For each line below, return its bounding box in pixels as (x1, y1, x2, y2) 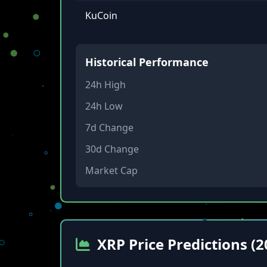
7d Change (85, 121, 133, 134)
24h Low (85, 100, 123, 113)
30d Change (85, 142, 139, 156)
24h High (85, 78, 126, 91)
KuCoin (85, 9, 117, 22)
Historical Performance (85, 55, 209, 69)
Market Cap (85, 164, 138, 177)
